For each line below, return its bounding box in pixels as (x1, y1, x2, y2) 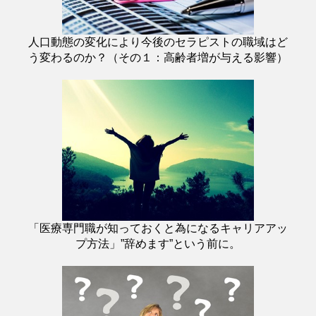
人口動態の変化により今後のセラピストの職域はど (28, 35, 288, 48)
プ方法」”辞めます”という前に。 (75, 237, 241, 250)
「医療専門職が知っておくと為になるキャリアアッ (28, 221, 288, 234)
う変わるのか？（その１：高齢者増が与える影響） (28, 51, 288, 63)
